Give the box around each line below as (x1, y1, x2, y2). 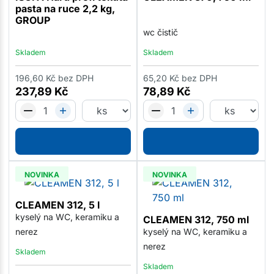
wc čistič (143, 27, 178, 38)
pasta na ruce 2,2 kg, (15, 2, 115, 15)
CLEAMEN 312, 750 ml (143, 213, 249, 226)
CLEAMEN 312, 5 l (15, 199, 100, 212)
